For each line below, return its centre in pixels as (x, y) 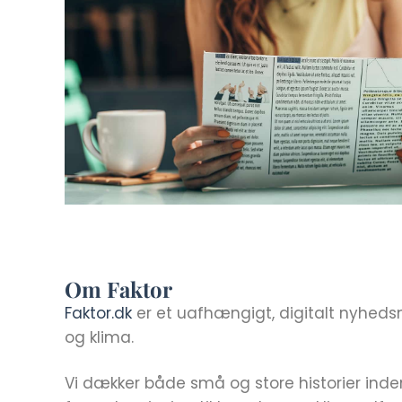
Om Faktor (118, 289)
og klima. (101, 337)
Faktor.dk (98, 313)
